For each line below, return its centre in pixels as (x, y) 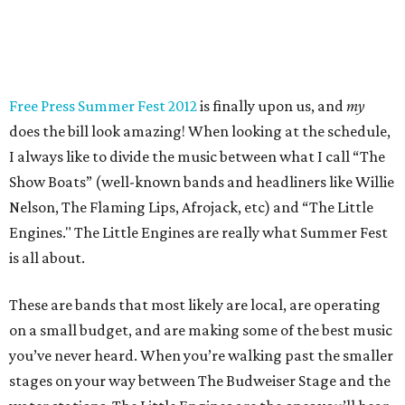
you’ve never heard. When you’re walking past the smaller (201, 355)
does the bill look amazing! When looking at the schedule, (200, 131)
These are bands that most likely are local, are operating (195, 305)
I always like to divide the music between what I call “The (197, 156)
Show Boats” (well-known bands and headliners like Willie (202, 182)
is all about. (47, 258)
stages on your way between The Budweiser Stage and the (200, 381)
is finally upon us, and (273, 106)
